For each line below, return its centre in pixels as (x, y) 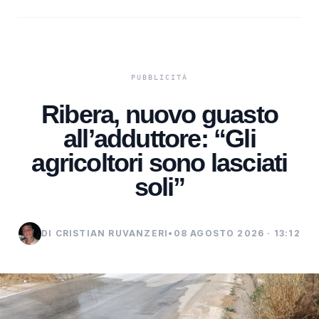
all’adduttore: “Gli (159, 138)
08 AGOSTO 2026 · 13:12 (237, 233)
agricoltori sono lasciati (159, 162)
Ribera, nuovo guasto (159, 114)
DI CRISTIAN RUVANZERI (105, 233)
